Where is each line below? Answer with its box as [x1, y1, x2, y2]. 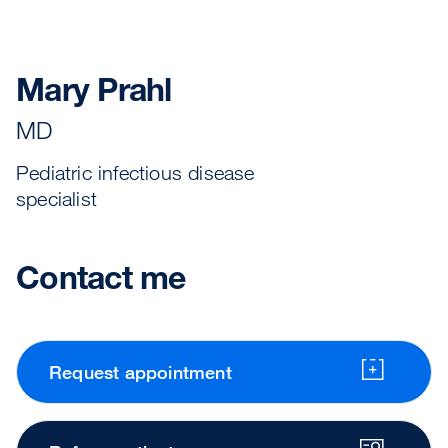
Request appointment [49, 361, 232, 384]
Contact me [16, 258, 186, 298]
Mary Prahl [16, 70, 172, 110]
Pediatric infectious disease [16, 161, 255, 185]
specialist [16, 187, 97, 211]
